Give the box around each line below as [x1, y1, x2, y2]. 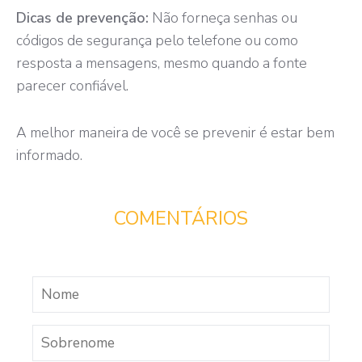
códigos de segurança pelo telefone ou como [16, 30, 298, 50]
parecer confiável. [16, 75, 128, 95]
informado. [16, 145, 82, 165]
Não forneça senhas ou [149, 7, 297, 27]
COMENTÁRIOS [114, 204, 248, 231]
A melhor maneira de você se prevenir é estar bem [16, 122, 335, 142]
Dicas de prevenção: [16, 7, 149, 27]
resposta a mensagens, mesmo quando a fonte [16, 53, 307, 73]
